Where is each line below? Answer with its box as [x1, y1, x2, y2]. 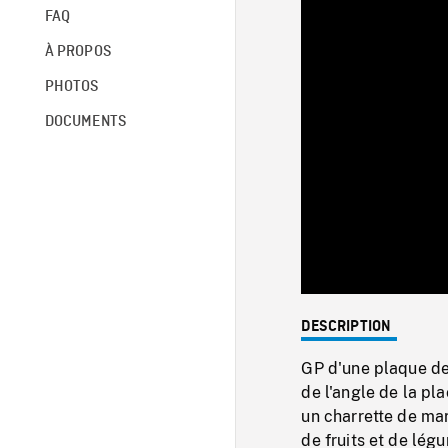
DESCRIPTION [301, 318, 392, 335]
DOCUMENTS [44, 113, 127, 130]
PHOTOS [44, 78, 99, 95]
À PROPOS [44, 43, 111, 60]
